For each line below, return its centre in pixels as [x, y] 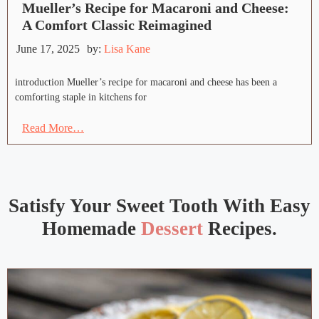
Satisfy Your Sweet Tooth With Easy [159, 206]
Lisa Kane [127, 49]
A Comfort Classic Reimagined [117, 25]
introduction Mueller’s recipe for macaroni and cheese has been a [146, 83]
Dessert [172, 229]
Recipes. [240, 229]
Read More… [53, 128]
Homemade [91, 229]
